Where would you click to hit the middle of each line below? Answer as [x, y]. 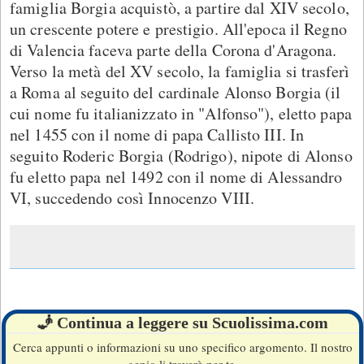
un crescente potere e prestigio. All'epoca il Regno [178, 28]
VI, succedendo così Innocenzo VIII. [132, 197]
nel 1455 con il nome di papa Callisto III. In [157, 134]
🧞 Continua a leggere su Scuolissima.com [182, 322]
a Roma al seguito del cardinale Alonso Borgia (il [175, 92]
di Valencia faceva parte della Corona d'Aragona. [173, 50]
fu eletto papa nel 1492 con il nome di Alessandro [176, 176]
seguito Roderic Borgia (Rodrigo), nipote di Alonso [181, 155]
